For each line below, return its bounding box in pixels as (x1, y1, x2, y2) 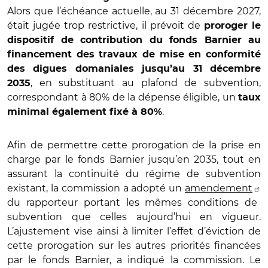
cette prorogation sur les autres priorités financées (7, 239, 261, 251)
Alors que (7, 5, 53, 17)
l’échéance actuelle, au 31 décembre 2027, (56, 5, 261, 17)
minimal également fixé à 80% (7, 106, 162, 117)
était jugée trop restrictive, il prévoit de (7, 19, 204, 31)
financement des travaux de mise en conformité (7, 49, 261, 59)
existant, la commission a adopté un (7, 182, 185, 194)
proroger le (203, 20, 261, 31)
